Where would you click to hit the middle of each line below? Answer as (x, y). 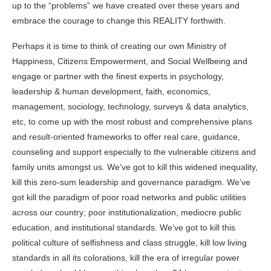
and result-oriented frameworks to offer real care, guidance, (126, 137)
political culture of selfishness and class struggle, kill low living (129, 243)
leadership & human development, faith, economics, (111, 92)
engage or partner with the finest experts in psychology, (118, 77)
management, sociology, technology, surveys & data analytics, (130, 107)
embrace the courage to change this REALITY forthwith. (119, 21)
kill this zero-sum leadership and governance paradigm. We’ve (131, 182)
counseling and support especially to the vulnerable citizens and (134, 152)
